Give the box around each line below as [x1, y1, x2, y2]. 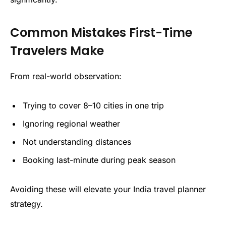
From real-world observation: [10, 71, 122, 81]
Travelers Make [10, 42, 104, 59]
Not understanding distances [23, 136, 131, 147]
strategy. [10, 198, 43, 209]
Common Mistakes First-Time [10, 24, 192, 41]
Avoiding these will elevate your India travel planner [10, 184, 206, 194]
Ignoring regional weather [23, 118, 120, 129]
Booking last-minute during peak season [23, 154, 176, 165]
